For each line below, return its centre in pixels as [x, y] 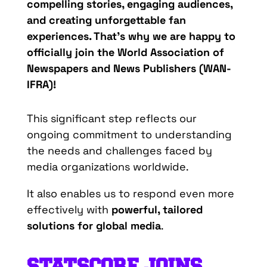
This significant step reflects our [111, 119]
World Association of [170, 52]
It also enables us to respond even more [130, 194]
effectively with [69, 210]
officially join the [72, 52]
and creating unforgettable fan [106, 20]
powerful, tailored [157, 210]
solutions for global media [94, 226]
